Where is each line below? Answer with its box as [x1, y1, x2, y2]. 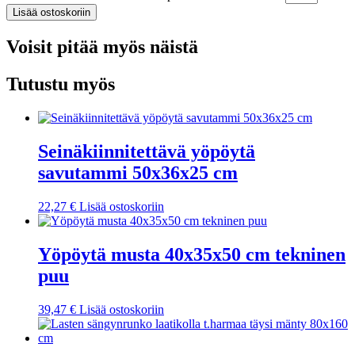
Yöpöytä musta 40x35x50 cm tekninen [38, 243, 345, 265]
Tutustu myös [6, 73, 115, 94]
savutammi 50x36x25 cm [38, 162, 238, 183]
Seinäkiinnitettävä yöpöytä [38, 140, 255, 162]
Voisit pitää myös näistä [6, 36, 198, 58]
